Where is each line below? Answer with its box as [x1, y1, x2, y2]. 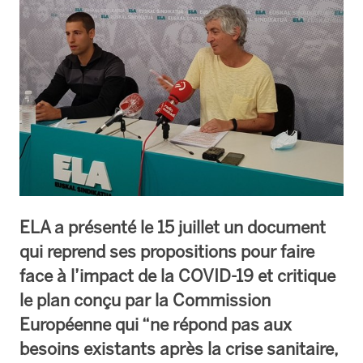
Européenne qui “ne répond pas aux [19, 314, 292, 335]
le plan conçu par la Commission [19, 289, 271, 310]
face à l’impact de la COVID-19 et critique [19, 265, 335, 286]
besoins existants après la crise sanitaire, [19, 338, 338, 359]
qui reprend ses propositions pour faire [19, 241, 314, 262]
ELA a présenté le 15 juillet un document [19, 216, 326, 237]
